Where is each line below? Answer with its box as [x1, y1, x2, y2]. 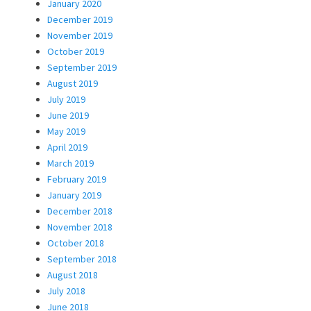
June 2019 [47, 108, 89, 121]
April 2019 [47, 140, 87, 153]
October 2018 [47, 236, 104, 249]
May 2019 [47, 124, 85, 137]
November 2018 [47, 220, 112, 233]
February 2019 [47, 172, 106, 185]
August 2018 [47, 268, 98, 281]
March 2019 [47, 156, 94, 169]
